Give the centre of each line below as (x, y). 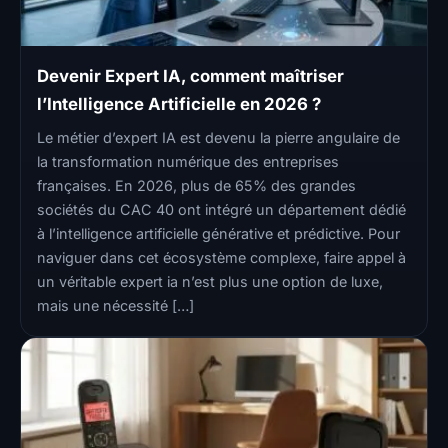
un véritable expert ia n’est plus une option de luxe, (210, 281)
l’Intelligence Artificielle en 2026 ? (179, 103)
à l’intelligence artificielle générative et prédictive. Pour (218, 233)
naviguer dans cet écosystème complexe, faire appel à (221, 257)
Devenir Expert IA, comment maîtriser (190, 75)
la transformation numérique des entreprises (188, 161)
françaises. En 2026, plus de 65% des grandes (196, 185)
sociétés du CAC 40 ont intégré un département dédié (221, 209)
